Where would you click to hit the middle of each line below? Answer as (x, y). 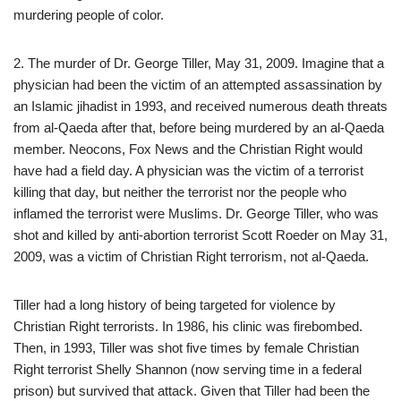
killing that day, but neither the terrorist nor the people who (180, 192)
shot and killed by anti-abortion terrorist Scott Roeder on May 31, (200, 235)
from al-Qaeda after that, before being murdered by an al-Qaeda (199, 127)
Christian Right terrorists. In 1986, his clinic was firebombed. (188, 326)
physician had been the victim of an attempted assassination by (198, 84)
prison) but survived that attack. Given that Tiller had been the (192, 390)
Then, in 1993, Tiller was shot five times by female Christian (186, 347)
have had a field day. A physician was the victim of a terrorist (188, 170)
